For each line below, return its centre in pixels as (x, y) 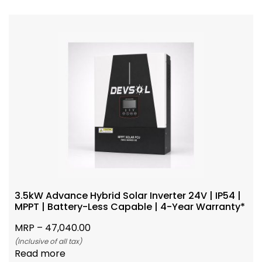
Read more (40, 254)
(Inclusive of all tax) (48, 242)
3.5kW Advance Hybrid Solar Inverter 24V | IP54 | (128, 196)
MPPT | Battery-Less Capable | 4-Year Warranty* (130, 207)
